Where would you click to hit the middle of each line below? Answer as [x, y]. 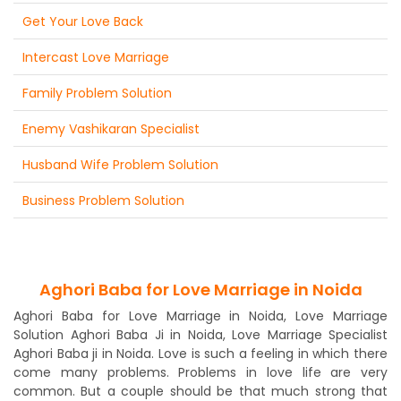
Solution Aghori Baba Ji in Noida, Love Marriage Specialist [200, 334]
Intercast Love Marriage [96, 57]
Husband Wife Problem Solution [120, 164]
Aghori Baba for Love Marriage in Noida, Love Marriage [200, 316]
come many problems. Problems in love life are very [200, 372]
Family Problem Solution [97, 93]
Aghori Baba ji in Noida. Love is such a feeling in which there [200, 353]
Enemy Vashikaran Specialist [111, 128]
